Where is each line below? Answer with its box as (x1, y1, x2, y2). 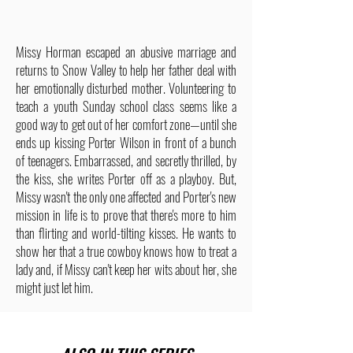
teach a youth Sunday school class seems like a (16, 96, 236, 116)
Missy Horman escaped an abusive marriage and (16, 42, 236, 61)
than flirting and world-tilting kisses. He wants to (16, 223, 236, 243)
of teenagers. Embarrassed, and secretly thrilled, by (16, 150, 236, 170)
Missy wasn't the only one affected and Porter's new (16, 187, 236, 206)
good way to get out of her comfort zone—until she (16, 114, 236, 134)
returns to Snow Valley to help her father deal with (16, 60, 236, 80)
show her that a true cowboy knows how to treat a (16, 241, 236, 261)
